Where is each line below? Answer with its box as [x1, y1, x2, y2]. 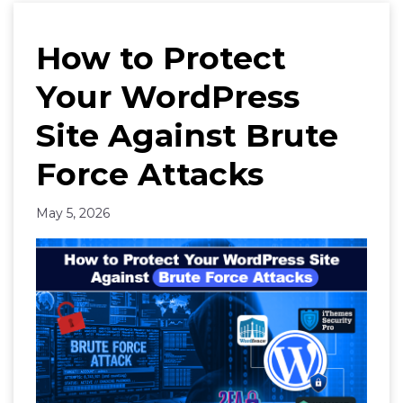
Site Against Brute [36, 116, 338, 155]
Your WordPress [36, 77, 300, 116]
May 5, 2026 [36, 205, 110, 221]
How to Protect [36, 39, 286, 77]
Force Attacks [36, 155, 264, 193]
